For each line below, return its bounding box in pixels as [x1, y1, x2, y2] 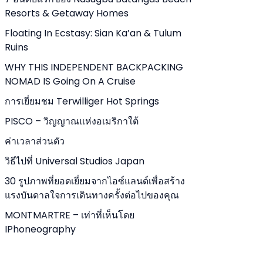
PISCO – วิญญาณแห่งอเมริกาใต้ [5, 114, 139, 128]
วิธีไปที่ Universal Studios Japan [5, 154, 144, 168]
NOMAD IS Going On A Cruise [5, 75, 136, 88]
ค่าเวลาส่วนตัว [5, 134, 65, 148]
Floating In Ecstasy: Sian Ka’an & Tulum [5, 26, 181, 40]
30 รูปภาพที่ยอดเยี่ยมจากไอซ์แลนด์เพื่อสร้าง [5, 174, 185, 188]
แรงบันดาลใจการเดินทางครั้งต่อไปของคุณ [5, 188, 179, 202]
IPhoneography [5, 222, 76, 236]
